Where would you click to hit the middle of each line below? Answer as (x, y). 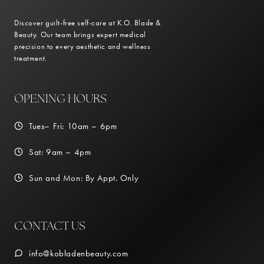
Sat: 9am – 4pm (60, 152)
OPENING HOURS (60, 99)
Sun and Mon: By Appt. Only (84, 178)
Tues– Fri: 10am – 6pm (73, 126)
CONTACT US (50, 226)
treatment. (31, 58)
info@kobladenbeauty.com (79, 254)
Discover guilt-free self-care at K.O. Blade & (88, 23)
